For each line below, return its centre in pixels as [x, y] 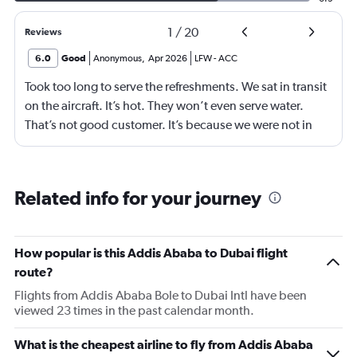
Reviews [43, 32]
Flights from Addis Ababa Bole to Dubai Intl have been [161, 295]
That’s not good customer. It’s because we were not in [169, 125]
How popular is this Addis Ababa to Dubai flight [151, 253]
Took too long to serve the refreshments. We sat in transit [176, 86]
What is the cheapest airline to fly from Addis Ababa [164, 344]
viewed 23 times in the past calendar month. [134, 310]
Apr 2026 [168, 58]
